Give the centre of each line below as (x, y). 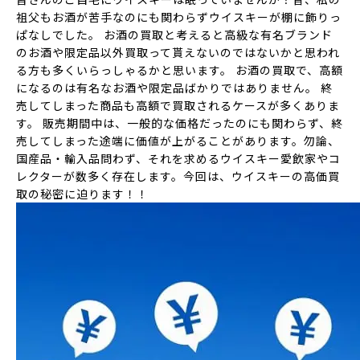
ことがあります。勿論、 (274, 141)
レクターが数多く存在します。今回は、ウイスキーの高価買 (178, 176)
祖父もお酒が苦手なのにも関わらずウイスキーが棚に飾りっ (179, 17)
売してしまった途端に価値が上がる (112, 141)
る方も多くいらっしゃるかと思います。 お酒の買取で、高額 (180, 70)
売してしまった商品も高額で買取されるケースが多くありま (178, 105)
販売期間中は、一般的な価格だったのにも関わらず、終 (193, 123)
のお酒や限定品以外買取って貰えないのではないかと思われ (178, 52)
